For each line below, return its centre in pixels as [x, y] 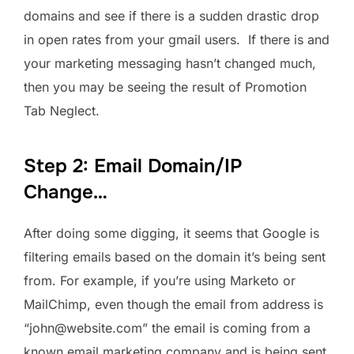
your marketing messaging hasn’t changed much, [170, 64]
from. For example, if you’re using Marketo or [160, 281]
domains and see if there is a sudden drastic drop [171, 16]
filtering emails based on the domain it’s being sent [175, 257]
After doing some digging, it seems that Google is [171, 233]
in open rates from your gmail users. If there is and [177, 40]
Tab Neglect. [62, 111]
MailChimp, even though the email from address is [173, 305]
